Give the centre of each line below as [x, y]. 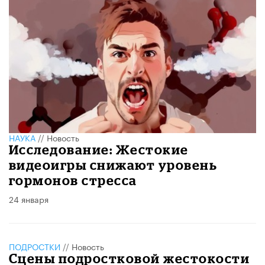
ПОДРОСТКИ [35, 246]
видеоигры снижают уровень [113, 164]
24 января [29, 198]
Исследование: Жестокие [99, 149]
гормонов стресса [73, 180]
